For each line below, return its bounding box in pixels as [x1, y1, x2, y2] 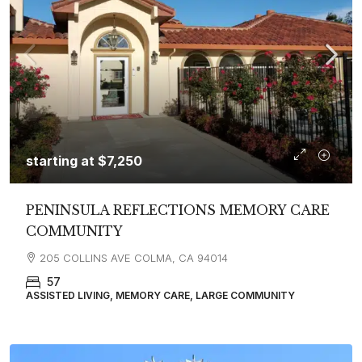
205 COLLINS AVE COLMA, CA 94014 [40, 250, 228, 264]
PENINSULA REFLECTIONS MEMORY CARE [26, 201, 330, 218]
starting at [26, 152, 98, 169]
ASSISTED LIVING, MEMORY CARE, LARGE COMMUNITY [26, 288, 295, 301]
